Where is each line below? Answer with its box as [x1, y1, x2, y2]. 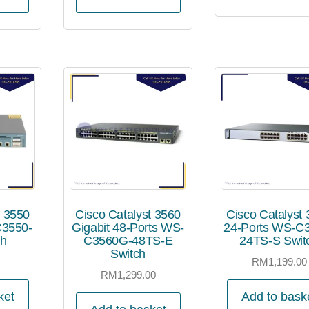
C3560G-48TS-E [83, 234, 173, 248]
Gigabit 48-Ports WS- [72, 221, 184, 235]
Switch [110, 247, 146, 261]
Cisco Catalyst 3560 [74, 208, 181, 222]
